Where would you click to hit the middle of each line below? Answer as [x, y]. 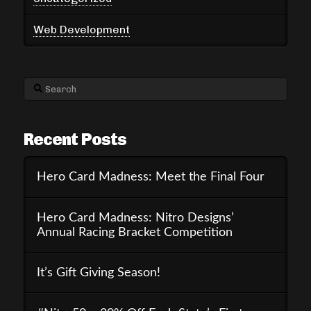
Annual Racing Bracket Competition [134, 232]
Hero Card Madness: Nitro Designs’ [135, 217]
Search [42, 85]
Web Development [82, 30]
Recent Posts [75, 140]
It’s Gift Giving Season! [98, 273]
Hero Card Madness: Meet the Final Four [150, 177]
